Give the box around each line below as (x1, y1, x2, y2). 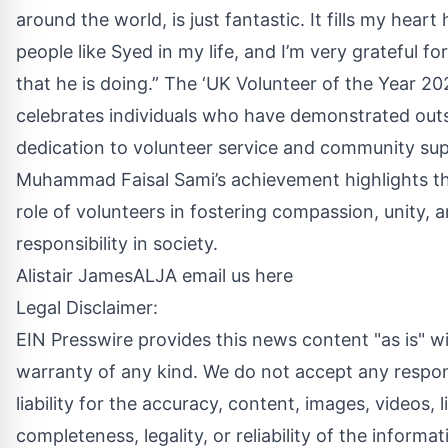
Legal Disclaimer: (16, 296, 158, 318)
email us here (182, 264, 293, 286)
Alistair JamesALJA (16, 264, 182, 286)
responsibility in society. (16, 232, 218, 254)
